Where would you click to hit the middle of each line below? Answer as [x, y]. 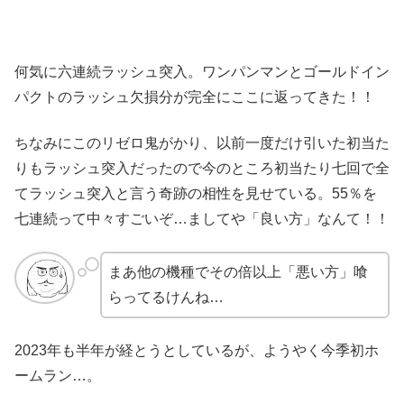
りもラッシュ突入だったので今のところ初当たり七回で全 [202, 168]
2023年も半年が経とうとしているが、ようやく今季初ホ [197, 351]
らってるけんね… [165, 298]
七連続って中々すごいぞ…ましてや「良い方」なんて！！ [202, 218]
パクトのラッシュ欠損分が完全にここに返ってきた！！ [195, 97]
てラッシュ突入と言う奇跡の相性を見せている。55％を [196, 193]
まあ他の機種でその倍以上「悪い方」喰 [238, 272]
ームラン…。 [58, 376]
